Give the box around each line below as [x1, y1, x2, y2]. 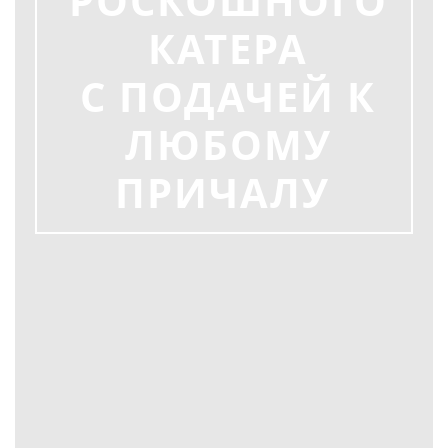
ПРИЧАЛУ [114, 165, 342, 221]
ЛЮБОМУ [124, 117, 332, 173]
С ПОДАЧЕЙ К [80, 69, 376, 125]
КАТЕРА [148, 21, 308, 77]
